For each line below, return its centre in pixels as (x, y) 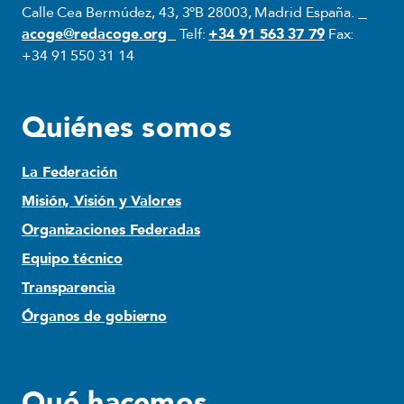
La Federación (69, 172)
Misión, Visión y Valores (101, 201)
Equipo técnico (72, 259)
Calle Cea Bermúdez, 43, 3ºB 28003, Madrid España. (190, 13)
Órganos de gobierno (95, 317)
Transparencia (69, 288)
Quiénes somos (127, 128)
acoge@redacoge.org (99, 34)
